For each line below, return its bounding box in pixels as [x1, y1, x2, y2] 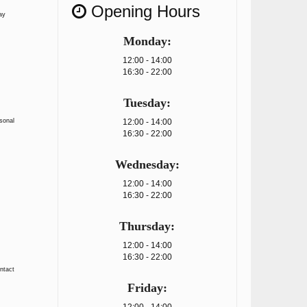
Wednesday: [114, 158, 180, 171]
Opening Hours [86, 2, 200, 21]
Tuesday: [123, 96, 171, 110]
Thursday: [119, 219, 175, 233]
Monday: [123, 34, 171, 48]
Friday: [127, 281, 167, 295]
